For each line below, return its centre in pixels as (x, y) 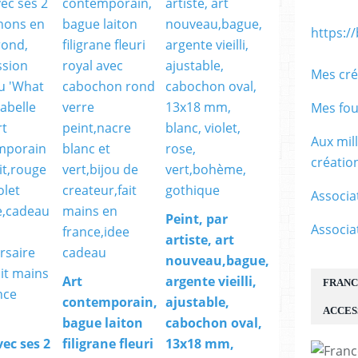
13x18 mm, (200, 344)
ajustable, (197, 302)
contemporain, (110, 302)
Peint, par (197, 219)
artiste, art (200, 240)
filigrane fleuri (108, 344)
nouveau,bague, (217, 261)
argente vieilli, (211, 282)
